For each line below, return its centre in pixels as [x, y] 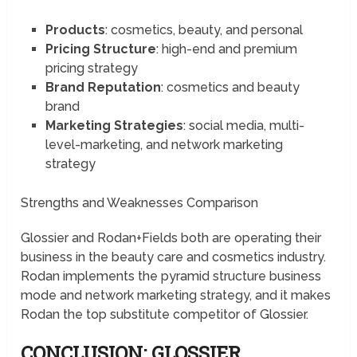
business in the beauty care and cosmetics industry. [174, 257]
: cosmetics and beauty [230, 87]
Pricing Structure [100, 49]
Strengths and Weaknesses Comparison [141, 203]
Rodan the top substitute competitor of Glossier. [167, 315]
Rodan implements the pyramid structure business [171, 277]
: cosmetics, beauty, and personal [205, 29]
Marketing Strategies [114, 125]
